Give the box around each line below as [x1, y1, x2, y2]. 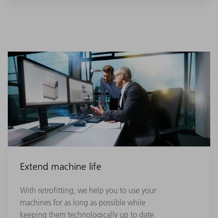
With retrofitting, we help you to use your [20, 185, 156, 195]
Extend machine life [20, 160, 101, 172]
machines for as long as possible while [20, 197, 145, 207]
